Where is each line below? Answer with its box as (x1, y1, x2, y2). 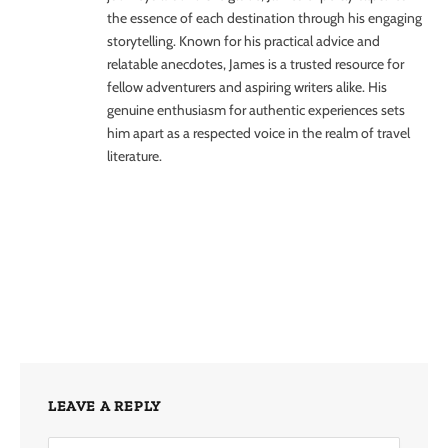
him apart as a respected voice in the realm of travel (107, 124, 410, 143)
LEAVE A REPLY (48, 397, 162, 416)
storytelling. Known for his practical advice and (107, 32, 380, 51)
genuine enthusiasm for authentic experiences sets (107, 101, 405, 120)
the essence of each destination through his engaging (107, 9, 422, 28)
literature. (107, 147, 162, 166)
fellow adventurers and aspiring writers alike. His (107, 78, 387, 97)
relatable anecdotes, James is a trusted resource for (107, 55, 404, 74)
